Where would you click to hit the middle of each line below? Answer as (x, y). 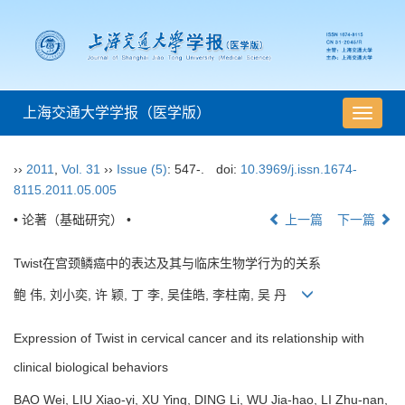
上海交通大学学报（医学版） (117, 113)
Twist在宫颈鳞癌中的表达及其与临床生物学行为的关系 (167, 264)
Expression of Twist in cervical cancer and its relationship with (189, 339)
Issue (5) (142, 170)
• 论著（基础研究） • (72, 220)
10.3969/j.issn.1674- (298, 170)
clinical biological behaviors (91, 367)
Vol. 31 (81, 170)
